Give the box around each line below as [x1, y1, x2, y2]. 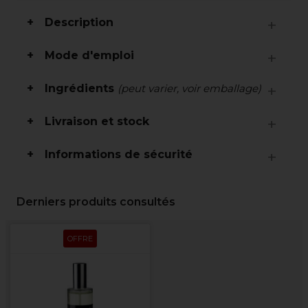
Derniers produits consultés [16, 195, 175, 208]
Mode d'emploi [45, 49, 134, 62]
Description [45, 16, 113, 29]
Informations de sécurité [45, 148, 192, 161]
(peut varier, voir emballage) [118, 82, 261, 95]
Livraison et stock [45, 115, 149, 128]
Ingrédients [45, 82, 118, 95]
